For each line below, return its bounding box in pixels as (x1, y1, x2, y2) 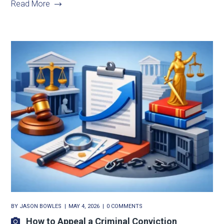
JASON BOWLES (19, 203, 62, 210)
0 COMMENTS (106, 203, 143, 210)
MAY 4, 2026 (68, 203, 100, 210)
